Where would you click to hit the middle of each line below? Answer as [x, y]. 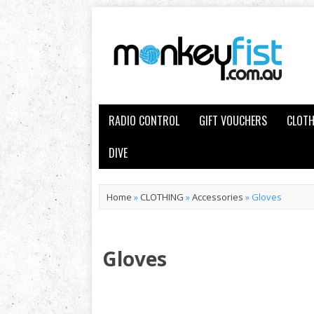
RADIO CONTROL [144, 121]
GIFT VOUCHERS [233, 121]
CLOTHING [162, 197]
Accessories [217, 197]
